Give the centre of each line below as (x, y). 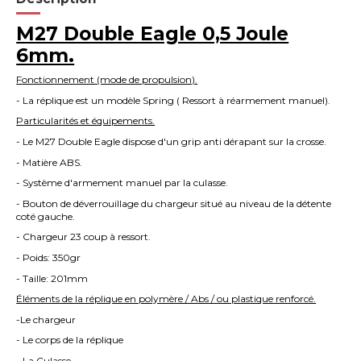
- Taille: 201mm (52, 278)
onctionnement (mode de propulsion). (110, 80)
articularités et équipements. (89, 121)
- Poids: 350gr (49, 258)
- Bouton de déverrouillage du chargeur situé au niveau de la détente (174, 203)
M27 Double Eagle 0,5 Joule (153, 34)
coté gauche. (46, 216)
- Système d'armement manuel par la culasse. (122, 183)
